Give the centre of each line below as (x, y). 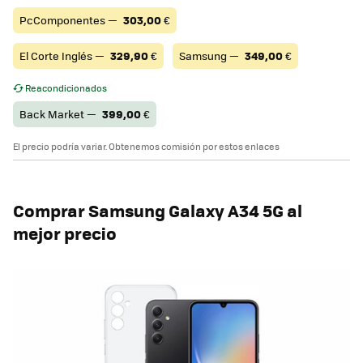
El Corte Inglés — (63, 56)
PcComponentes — (70, 20)
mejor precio (65, 233)
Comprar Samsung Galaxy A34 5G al (158, 211)
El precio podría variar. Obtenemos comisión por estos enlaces (146, 147)
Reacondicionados (66, 88)
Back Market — (59, 114)
